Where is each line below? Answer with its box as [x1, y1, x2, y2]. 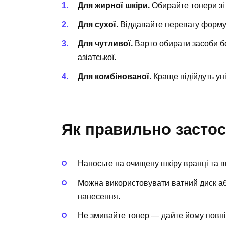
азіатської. [78, 53, 116, 62]
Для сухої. [78, 20, 118, 29]
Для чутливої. [78, 39, 133, 48]
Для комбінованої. [78, 72, 151, 81]
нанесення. [78, 192, 120, 201]
